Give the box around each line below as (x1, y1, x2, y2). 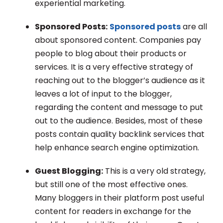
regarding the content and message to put (35, 102, 203, 113)
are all (181, 21, 207, 33)
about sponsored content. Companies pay (35, 34, 201, 46)
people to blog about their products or (35, 48, 187, 60)
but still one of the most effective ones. (35, 179, 188, 191)
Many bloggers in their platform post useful (35, 192, 204, 204)
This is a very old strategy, (103, 165, 206, 177)
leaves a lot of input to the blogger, (35, 88, 172, 100)
